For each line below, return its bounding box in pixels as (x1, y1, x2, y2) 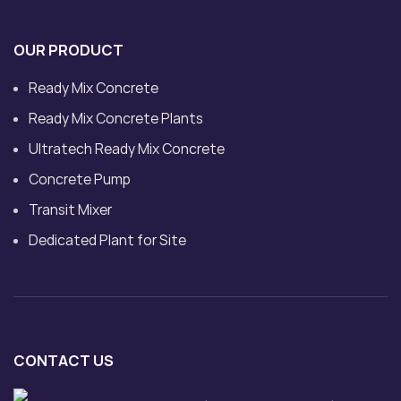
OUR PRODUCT (13, 39, 124, 60)
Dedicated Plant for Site (29, 230, 186, 250)
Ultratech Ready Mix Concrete (29, 139, 225, 158)
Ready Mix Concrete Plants (29, 108, 203, 128)
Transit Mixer (29, 200, 112, 219)
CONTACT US (13, 350, 114, 371)
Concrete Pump (29, 169, 131, 189)
